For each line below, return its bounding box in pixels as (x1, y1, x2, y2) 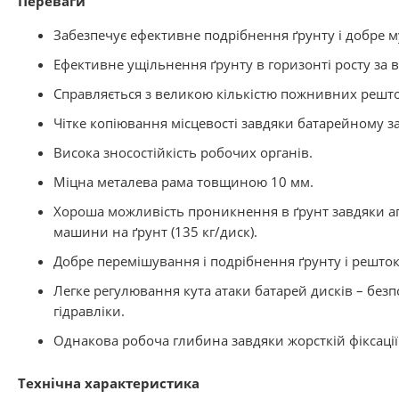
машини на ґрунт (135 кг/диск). (53, 223, 257, 240)
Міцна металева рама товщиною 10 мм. (53, 173, 313, 191)
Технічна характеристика (18, 374, 199, 392)
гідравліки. (53, 302, 125, 320)
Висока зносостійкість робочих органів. (53, 143, 313, 161)
